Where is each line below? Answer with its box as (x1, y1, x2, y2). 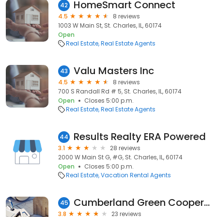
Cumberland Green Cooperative (204, 196, 210, 209)
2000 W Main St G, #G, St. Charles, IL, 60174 (58, 153, 183, 161)
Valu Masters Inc (74, 64, 154, 77)
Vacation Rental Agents (101, 171, 171, 179)
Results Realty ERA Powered (74, 130, 206, 143)
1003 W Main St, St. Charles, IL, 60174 (58, 21, 162, 30)
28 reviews (110, 144, 140, 152)
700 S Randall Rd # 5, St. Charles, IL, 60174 (58, 87, 182, 95)
